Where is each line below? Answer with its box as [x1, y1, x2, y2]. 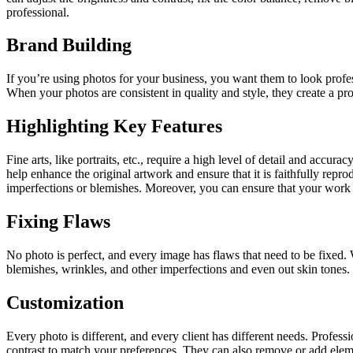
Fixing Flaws [6, 211, 110, 232]
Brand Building [6, 35, 132, 56]
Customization [6, 292, 124, 313]
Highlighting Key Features [6, 116, 222, 137]
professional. [6, 5, 69, 19]
